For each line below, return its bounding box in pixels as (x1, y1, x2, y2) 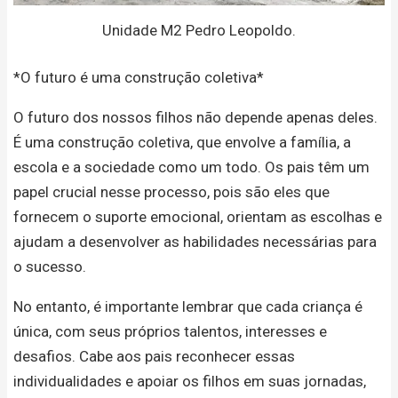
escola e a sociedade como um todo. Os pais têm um (13, 158, 370, 177)
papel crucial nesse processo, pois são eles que (13, 183, 330, 202)
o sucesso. (13, 258, 86, 276)
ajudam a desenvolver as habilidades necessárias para (13, 233, 377, 251)
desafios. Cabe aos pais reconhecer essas (13, 347, 295, 366)
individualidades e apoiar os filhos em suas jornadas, (13, 372, 366, 391)
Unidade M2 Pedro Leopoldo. (102, 20, 296, 39)
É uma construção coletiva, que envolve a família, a (13, 133, 351, 152)
